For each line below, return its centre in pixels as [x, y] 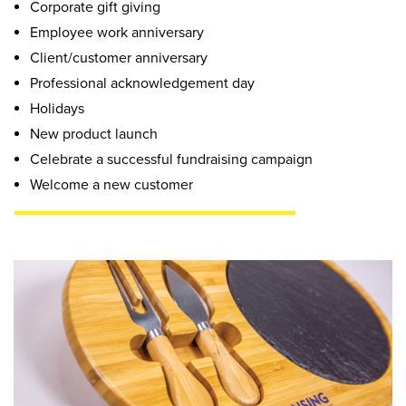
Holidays [57, 109]
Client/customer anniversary [119, 58]
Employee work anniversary [117, 33]
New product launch [94, 135]
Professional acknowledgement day [142, 84]
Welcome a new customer [111, 185]
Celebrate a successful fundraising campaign [171, 160]
